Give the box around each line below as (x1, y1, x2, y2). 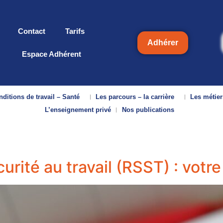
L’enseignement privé (44, 106, 111, 113)
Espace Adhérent (21, 50, 81, 58)
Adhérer (147, 38, 178, 47)
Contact (18, 27, 45, 35)
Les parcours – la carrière (96, 93, 175, 101)
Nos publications (121, 106, 174, 113)
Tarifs (65, 27, 85, 35)
